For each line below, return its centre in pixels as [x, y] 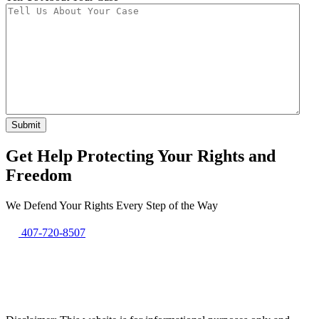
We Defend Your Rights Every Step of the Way [112, 205]
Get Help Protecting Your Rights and [141, 156]
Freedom [39, 175]
